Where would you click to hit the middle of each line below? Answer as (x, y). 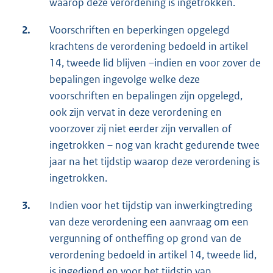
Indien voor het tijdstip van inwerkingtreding (151, 206)
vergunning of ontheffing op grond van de (145, 239)
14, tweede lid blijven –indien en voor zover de (155, 63)
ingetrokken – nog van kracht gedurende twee (154, 145)
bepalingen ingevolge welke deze (125, 80)
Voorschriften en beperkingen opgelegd (140, 30)
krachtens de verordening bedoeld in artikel (149, 47)
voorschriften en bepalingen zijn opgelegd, (146, 96)
